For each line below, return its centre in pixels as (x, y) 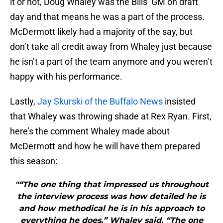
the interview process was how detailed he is (111, 197)
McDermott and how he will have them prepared (105, 146)
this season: (34, 161)
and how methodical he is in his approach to (111, 209)
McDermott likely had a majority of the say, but (101, 32)
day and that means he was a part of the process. (107, 17)
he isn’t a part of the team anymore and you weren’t (111, 62)
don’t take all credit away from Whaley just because (111, 47)
